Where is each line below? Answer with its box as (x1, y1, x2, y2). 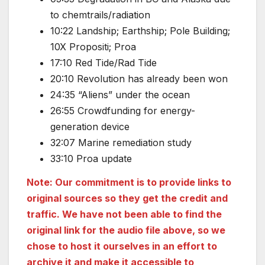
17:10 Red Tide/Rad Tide (50, 57, 157, 69)
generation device (50, 121, 130, 133)
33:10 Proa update (50, 153, 132, 165)
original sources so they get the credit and (27, 192, 228, 205)
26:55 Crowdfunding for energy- (50, 105, 195, 117)
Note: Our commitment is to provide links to (27, 176, 231, 189)
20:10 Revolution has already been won (50, 73, 228, 85)
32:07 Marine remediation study (50, 137, 192, 149)
